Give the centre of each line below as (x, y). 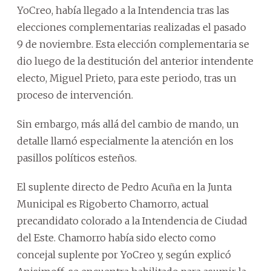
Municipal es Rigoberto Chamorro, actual (113, 204)
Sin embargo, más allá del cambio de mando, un (128, 124)
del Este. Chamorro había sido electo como (116, 237)
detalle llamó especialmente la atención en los (125, 141)
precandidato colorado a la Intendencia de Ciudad (132, 220)
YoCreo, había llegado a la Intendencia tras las (123, 10)
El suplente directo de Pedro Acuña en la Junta (124, 187)
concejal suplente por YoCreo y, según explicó (124, 254)
